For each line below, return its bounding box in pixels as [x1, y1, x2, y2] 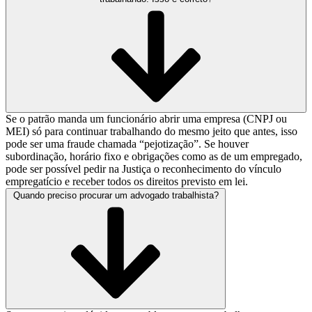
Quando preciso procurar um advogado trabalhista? [13, 190, 219, 201]
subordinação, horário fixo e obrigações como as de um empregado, [6, 150, 302, 163]
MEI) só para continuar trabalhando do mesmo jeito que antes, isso [6, 125, 297, 138]
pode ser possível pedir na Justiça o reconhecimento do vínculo [6, 163, 281, 175]
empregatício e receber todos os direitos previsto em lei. [6, 175, 248, 188]
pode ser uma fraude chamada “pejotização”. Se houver [6, 138, 249, 150]
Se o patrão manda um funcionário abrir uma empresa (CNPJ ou [6, 113, 287, 125]
